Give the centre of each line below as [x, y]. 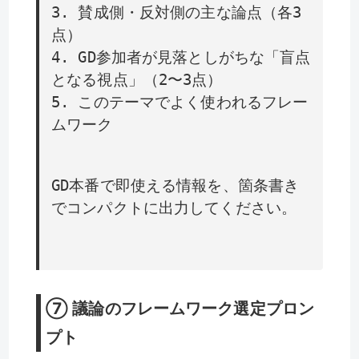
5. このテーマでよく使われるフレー [180, 103]
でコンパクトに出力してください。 [174, 208]
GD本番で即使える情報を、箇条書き [175, 186]
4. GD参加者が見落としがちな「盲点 [181, 58]
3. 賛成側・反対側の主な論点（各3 [177, 13]
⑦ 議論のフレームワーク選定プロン [180, 308]
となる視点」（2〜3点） [137, 80]
